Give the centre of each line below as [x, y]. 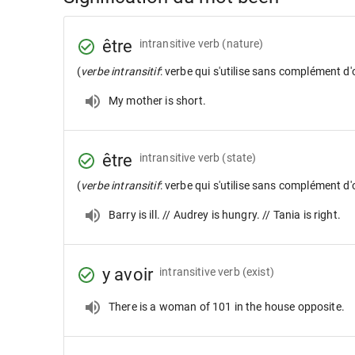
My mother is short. [157, 100]
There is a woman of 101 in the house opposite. [227, 306]
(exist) [258, 271]
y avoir [128, 275]
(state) [239, 157]
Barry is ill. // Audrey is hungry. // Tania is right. [225, 214]
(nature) [243, 43]
